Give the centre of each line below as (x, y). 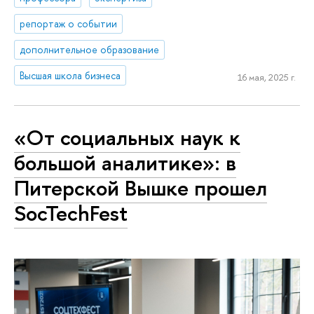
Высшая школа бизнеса (70, 75)
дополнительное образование (90, 49)
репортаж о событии (69, 23)
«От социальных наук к (127, 138)
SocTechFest (71, 213)
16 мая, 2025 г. (266, 77)
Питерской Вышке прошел (141, 188)
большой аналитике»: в (125, 163)
